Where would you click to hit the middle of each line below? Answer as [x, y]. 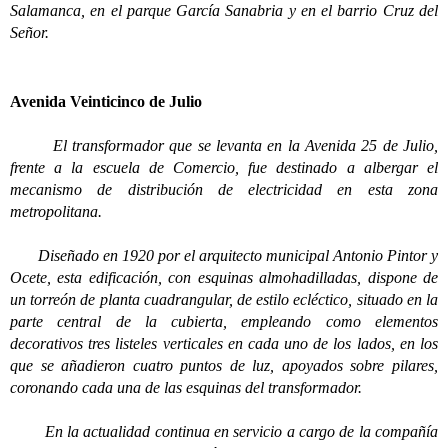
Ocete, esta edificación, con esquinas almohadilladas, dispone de [224, 277]
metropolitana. [58, 211]
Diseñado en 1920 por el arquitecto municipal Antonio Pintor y [224, 255]
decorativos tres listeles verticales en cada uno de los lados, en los [224, 343]
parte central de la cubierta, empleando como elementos [224, 321]
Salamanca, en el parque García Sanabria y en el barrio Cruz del [224, 10]
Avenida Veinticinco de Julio [106, 101]
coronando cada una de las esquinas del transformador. [188, 387]
